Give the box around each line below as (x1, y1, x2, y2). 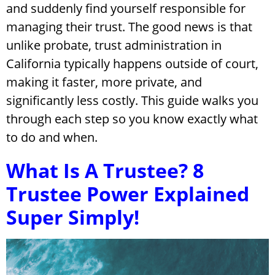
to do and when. (6, 128, 98, 145)
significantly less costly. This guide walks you (6, 91, 258, 109)
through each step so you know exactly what (6, 110, 258, 127)
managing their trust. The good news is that (6, 18, 252, 35)
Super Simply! (6, 203, 139, 230)
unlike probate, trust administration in (6, 36, 222, 53)
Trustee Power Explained (6, 180, 249, 207)
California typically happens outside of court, (6, 55, 258, 72)
